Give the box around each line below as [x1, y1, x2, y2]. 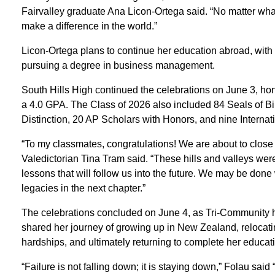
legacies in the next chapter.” [21, 182, 145, 193]
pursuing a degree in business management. [21, 60, 215, 71]
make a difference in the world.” [21, 20, 157, 31]
